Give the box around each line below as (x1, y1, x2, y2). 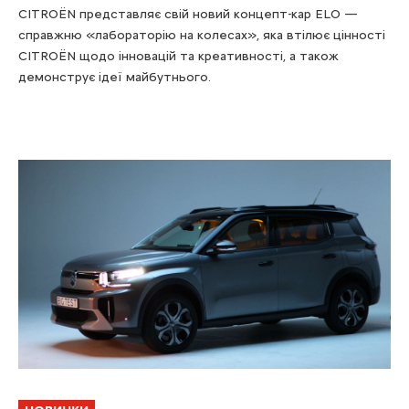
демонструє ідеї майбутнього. (18, 69, 211, 85)
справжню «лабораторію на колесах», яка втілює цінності (18, 27, 385, 43)
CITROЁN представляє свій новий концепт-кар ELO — (18, 6, 358, 22)
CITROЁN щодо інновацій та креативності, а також (18, 48, 339, 64)
